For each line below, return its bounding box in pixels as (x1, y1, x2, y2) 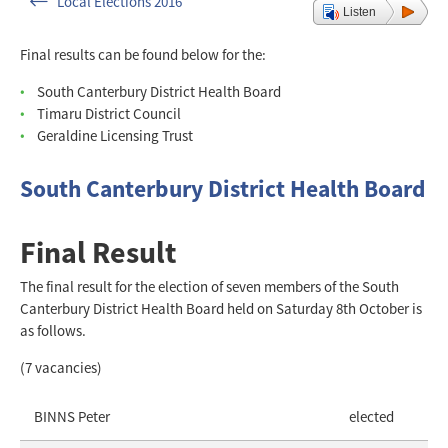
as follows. (20, 320, 86, 340)
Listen (343, 5, 376, 19)
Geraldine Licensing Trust (37, 126, 193, 145)
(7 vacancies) (20, 357, 102, 377)
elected (349, 406, 394, 426)
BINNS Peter (34, 406, 110, 426)
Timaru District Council (37, 104, 181, 123)
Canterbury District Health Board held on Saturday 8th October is (20, 298, 422, 318)
